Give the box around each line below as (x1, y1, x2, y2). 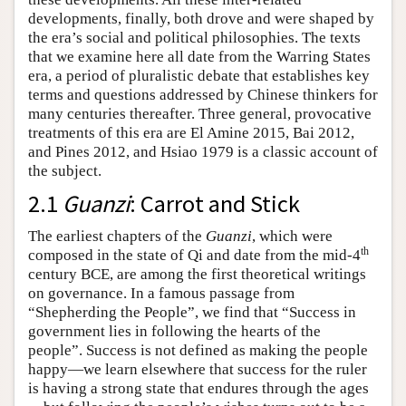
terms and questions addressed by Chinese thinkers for (28, 86, 378, 104)
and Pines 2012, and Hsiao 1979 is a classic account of (28, 143, 378, 161)
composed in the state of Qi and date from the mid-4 (28, 246, 361, 265)
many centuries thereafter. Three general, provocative (28, 105, 372, 123)
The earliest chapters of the (28, 227, 206, 246)
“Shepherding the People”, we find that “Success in (28, 304, 356, 322)
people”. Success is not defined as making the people (28, 342, 368, 360)
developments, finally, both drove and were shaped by (28, 10, 374, 28)
